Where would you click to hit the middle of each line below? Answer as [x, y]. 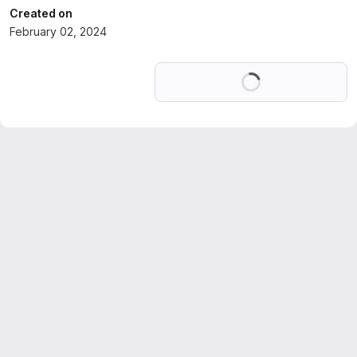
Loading [281, 71]
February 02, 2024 [58, 31]
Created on [41, 13]
